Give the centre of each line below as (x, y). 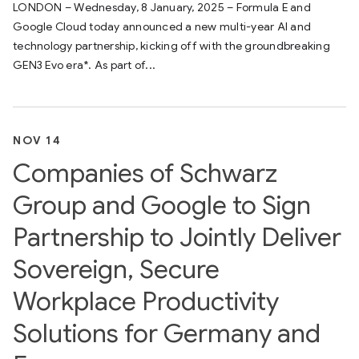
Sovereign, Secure (116, 269)
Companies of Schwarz (145, 173)
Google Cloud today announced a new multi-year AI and (162, 26)
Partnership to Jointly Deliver (177, 237)
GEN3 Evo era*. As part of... (84, 65)
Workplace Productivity (146, 301)
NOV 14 (37, 140)
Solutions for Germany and (167, 333)
